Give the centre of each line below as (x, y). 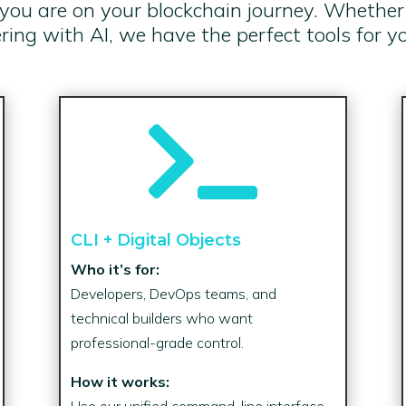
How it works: (120, 381)
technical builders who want (161, 318)
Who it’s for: (115, 269)
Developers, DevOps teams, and (173, 293)
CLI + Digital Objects (155, 240)
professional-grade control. (157, 342)
